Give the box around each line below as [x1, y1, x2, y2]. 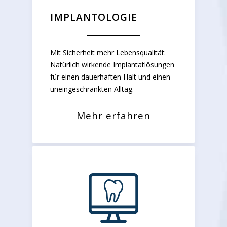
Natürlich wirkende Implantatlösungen [50, 60, 174, 70]
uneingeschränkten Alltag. [50, 84, 134, 94]
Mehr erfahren [77, 109, 150, 123]
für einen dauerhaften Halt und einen [50, 72, 170, 82]
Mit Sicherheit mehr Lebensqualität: [50, 48, 166, 58]
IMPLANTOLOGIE [50, 11, 137, 24]
